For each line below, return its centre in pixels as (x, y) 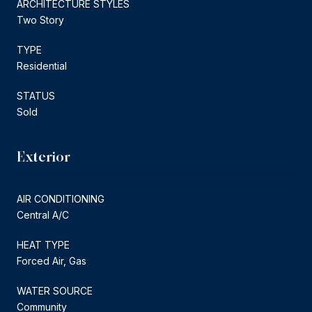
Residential (42, 65)
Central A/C (43, 214)
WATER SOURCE (55, 290)
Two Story (40, 19)
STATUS (36, 95)
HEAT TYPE (43, 244)
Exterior (44, 156)
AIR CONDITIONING (61, 198)
